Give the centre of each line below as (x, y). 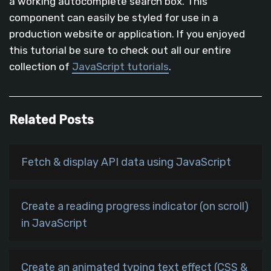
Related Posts (51, 120)
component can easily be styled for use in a (114, 18)
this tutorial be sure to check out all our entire (120, 51)
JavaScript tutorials (120, 67)
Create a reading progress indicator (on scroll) (135, 207)
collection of (41, 67)
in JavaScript (54, 224)
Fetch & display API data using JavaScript (126, 162)
